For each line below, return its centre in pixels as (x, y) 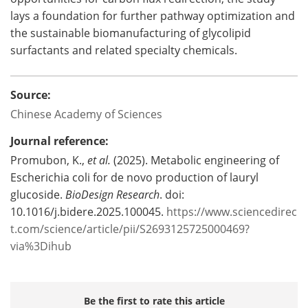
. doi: (172, 194)
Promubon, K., (47, 160)
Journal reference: (59, 141)
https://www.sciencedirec (232, 211)
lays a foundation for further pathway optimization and (153, 15)
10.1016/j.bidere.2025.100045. (88, 211)
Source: (31, 95)
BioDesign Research (112, 194)
